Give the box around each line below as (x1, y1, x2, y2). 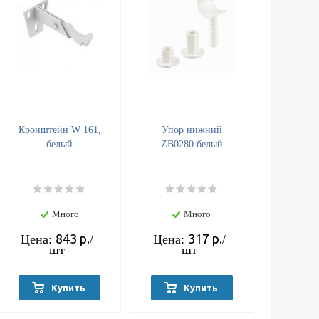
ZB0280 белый (160, 139, 223, 150)
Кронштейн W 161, (18, 125, 101, 135)
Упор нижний (161, 125, 222, 135)
